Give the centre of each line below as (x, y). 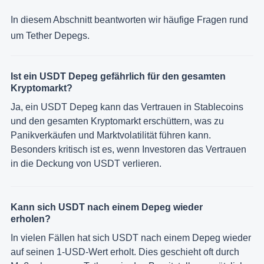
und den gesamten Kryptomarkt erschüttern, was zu (117, 121)
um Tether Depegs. (50, 35)
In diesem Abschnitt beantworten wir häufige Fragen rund (129, 19)
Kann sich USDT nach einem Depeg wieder (107, 207)
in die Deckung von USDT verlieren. (86, 164)
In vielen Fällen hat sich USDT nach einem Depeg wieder (131, 238)
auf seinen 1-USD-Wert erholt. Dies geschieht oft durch (125, 252)
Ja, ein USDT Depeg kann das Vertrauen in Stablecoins (127, 107)
